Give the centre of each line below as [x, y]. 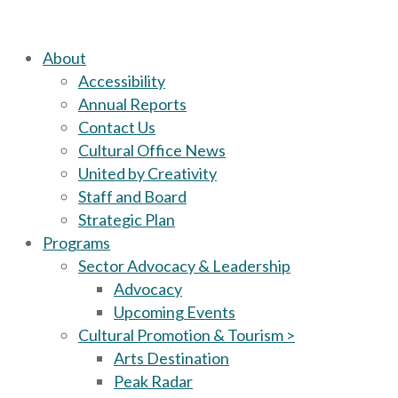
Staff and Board [132, 196]
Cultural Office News [152, 150]
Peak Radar [153, 381]
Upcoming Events [175, 312]
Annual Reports [132, 104]
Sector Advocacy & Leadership [184, 266]
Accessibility [122, 81]
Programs [76, 243]
